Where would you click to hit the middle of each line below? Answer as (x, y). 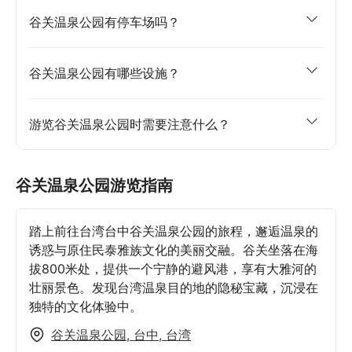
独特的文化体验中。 (86, 306)
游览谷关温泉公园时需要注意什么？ (130, 124)
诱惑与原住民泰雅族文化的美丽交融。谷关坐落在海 (174, 249)
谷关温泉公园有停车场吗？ (104, 22)
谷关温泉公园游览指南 (94, 185)
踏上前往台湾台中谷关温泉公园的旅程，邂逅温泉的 (174, 231)
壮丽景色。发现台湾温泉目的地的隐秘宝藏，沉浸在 (174, 287)
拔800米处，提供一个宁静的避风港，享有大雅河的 (173, 268)
